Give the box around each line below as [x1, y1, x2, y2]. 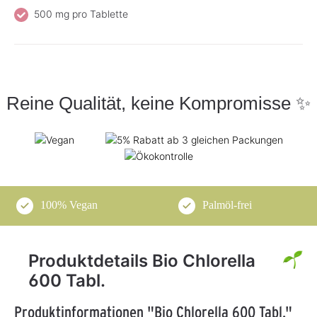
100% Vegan [40, 198, 98, 211]
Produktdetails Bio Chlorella [28, 250, 255, 272]
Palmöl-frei [202, 198, 253, 211]
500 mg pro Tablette [34, 7, 128, 20]
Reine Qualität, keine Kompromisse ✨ [6, 92, 311, 114]
